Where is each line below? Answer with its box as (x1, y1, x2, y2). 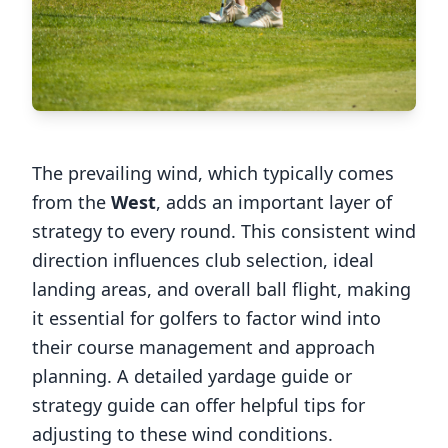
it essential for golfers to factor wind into (32, 306, 381, 330)
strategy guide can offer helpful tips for (32, 393, 365, 417)
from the (32, 190, 111, 214)
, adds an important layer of (156, 190, 392, 214)
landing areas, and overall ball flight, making (32, 277, 411, 301)
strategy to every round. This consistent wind (32, 219, 416, 243)
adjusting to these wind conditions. (32, 422, 333, 446)
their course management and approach (32, 335, 375, 359)
